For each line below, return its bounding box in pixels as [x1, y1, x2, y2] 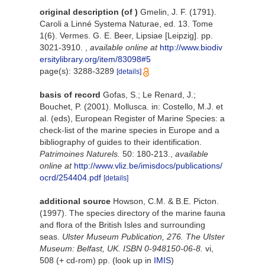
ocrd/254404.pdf [40, 173, 101, 182]
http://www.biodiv [160, 43, 222, 52]
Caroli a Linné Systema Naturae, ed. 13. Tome [40, 19, 213, 28]
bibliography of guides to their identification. [40, 137, 202, 147]
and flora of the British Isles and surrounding [40, 220, 205, 230]
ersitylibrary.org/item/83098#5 [40, 54, 151, 64]
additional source [40, 196, 111, 206]
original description [40, 7, 119, 17]
